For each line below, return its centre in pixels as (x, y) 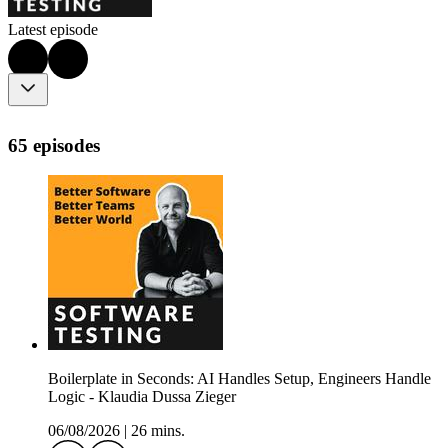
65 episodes (54, 145)
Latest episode (53, 30)
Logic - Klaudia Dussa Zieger (142, 397)
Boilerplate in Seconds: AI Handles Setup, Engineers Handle (239, 379)
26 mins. (158, 431)
